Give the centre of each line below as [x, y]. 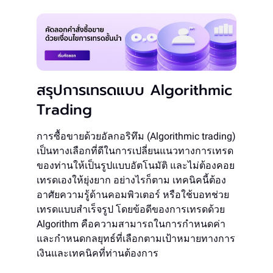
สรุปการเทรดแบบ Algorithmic [134, 90]
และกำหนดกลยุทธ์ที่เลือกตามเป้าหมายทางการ [136, 238]
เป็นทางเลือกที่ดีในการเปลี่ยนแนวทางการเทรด [135, 151]
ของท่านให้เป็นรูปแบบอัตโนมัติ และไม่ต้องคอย [136, 165]
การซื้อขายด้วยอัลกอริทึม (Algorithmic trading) [136, 136]
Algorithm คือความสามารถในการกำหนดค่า [131, 224]
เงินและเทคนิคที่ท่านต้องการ [97, 253]
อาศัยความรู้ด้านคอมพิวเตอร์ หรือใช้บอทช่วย [133, 194]
